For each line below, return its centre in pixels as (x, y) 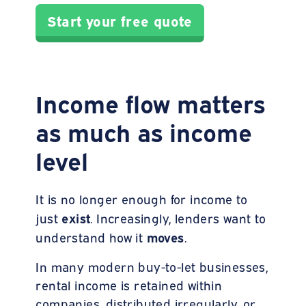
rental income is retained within (129, 284)
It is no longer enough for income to (142, 198)
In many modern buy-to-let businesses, (152, 266)
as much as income (144, 131)
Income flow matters (151, 102)
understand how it (91, 237)
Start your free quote (120, 20)
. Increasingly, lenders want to (178, 218)
